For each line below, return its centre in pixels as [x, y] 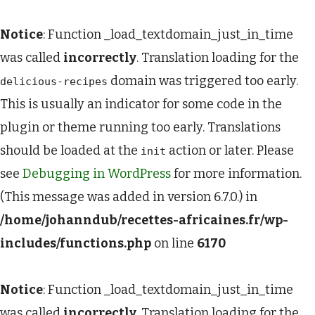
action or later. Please [230, 150]
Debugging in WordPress [97, 174]
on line [174, 243]
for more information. [236, 174]
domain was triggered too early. [203, 81]
